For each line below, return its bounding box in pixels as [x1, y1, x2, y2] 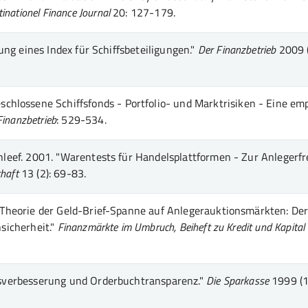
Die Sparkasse [206, 272, 269, 289]
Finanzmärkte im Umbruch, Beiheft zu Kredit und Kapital [57, 218, 305, 235]
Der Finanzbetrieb [197, 41, 276, 58]
